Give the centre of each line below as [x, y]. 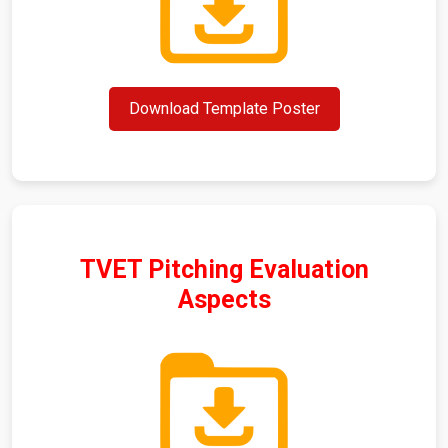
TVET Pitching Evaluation [224, 270]
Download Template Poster [224, 109]
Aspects [224, 300]
